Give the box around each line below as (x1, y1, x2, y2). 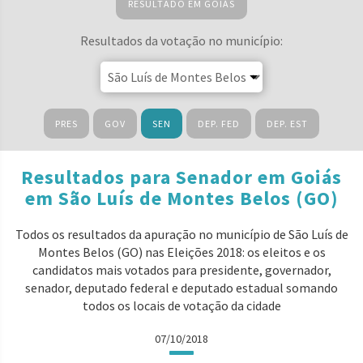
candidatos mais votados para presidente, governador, (32, 262, 331, 278)
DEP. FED (198, 117, 240, 130)
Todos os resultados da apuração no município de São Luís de (15, 226, 348, 242)
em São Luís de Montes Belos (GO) (24, 186, 339, 211)
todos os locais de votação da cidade (82, 297, 281, 314)
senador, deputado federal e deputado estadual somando (25, 280, 338, 296)
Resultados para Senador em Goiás (21, 164, 342, 190)
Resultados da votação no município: (80, 32, 283, 49)
